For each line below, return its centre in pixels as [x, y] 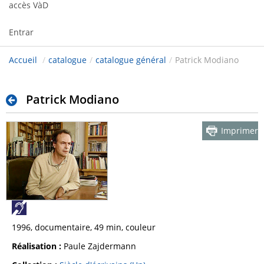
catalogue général [131, 60]
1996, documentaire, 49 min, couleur [84, 227]
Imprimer [240, 131]
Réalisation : [37, 246]
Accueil [23, 60]
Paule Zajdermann [99, 246]
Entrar [21, 32]
